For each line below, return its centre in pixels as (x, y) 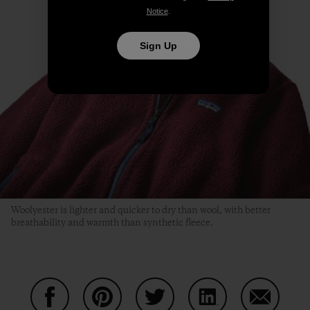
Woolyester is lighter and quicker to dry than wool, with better (141, 211)
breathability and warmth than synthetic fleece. (112, 223)
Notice (157, 11)
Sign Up (158, 45)
